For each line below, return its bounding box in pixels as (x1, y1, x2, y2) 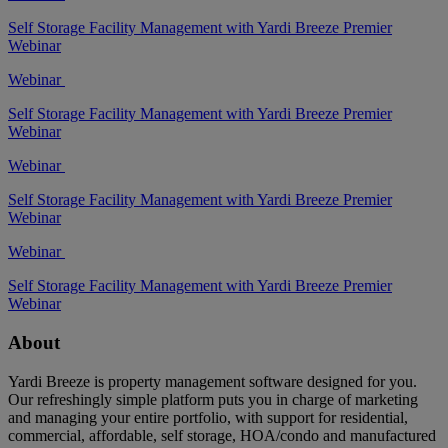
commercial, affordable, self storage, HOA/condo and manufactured (8, 426, 436, 444)
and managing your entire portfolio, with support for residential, (8, 408, 408, 426)
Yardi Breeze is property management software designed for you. (8, 372, 417, 390)
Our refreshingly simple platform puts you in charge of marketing (8, 390, 418, 408)
